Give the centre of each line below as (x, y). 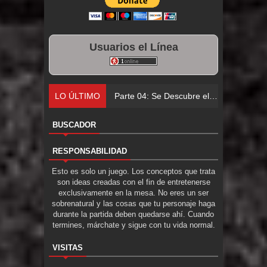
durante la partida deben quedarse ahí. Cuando (133, 215)
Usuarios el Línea (133, 47)
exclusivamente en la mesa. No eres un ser (133, 193)
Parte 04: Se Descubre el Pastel (162, 96)
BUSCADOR (74, 125)
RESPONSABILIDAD (90, 151)
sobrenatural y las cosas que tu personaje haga (133, 204)
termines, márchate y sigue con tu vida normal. (133, 225)
